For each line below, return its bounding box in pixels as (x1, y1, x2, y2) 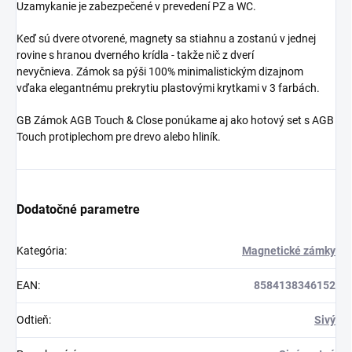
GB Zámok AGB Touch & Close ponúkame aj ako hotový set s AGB (16, 114, 334, 127)
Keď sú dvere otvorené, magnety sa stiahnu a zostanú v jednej (16, 32, 316, 46)
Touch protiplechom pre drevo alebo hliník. (16, 130, 221, 144)
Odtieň (16, 313, 49, 327)
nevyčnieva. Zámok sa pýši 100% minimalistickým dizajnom (16, 65, 303, 79)
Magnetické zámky (242, 244, 335, 258)
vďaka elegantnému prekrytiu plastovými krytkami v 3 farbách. (16, 82, 322, 95)
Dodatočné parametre (16, 202, 140, 218)
